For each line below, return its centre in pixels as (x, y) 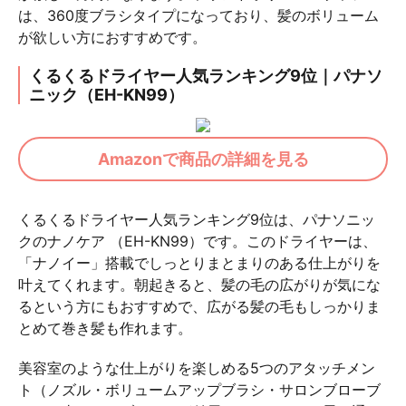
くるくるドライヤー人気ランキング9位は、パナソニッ (197, 219)
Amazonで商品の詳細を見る (203, 159)
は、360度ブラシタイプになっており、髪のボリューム (198, 15)
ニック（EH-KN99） (106, 94)
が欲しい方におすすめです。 (112, 37)
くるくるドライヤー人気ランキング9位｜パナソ (206, 75)
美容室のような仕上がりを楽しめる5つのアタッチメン (197, 367)
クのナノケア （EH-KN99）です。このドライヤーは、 (198, 241)
